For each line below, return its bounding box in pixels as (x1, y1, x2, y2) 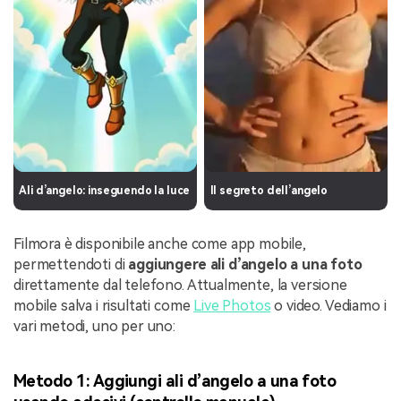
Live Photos (193, 296, 271, 314)
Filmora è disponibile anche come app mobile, (13, 235, 306, 252)
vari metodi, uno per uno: (13, 317, 175, 335)
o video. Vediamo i (270, 296, 387, 314)
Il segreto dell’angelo (209, 184, 328, 198)
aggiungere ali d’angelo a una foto (128, 255, 363, 273)
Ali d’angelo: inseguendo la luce (19, 184, 191, 198)
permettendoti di (13, 255, 129, 273)
